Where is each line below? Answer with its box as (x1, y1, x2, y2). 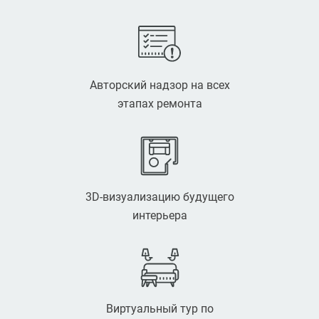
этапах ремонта (117, 96, 202, 110)
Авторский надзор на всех (89, 78, 230, 92)
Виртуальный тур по (105, 301, 214, 315)
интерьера (132, 208, 187, 222)
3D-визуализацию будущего (85, 189, 234, 204)
